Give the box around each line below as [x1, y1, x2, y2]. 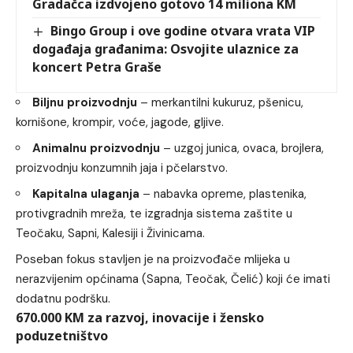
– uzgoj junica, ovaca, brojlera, [160, 140, 324, 157]
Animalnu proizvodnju [32, 140, 160, 157]
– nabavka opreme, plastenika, [139, 186, 307, 203]
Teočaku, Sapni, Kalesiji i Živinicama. [16, 225, 205, 242]
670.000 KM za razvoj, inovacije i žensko [16, 309, 264, 327]
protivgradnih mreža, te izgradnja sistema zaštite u [16, 206, 292, 222]
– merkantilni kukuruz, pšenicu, [137, 95, 303, 111]
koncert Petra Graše [32, 58, 162, 76]
